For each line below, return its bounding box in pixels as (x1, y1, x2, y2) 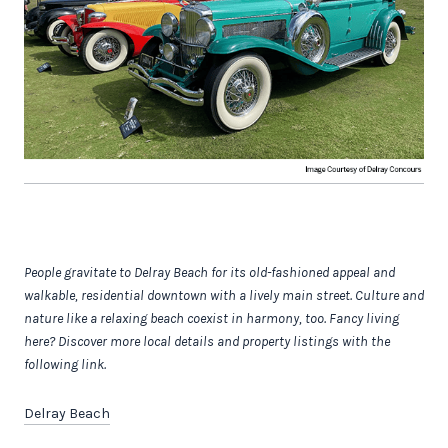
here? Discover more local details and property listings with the (24, 332, 390, 350)
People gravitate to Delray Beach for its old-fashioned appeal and (24, 263, 395, 281)
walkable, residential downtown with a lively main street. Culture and (24, 286, 424, 304)
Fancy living (329, 309, 399, 327)
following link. (24, 355, 106, 373)
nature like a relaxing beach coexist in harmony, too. (24, 309, 326, 327)
